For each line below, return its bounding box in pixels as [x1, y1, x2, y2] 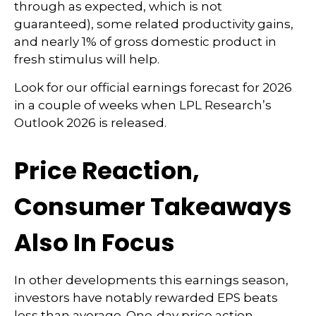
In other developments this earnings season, [14, 273, 288, 287]
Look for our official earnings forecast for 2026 [14, 80, 292, 95]
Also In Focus [14, 226, 175, 260]
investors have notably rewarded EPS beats [14, 291, 278, 305]
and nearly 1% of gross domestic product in [14, 35, 276, 49]
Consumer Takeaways [14, 190, 292, 224]
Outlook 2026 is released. [14, 116, 166, 130]
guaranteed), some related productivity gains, [14, 17, 293, 31]
